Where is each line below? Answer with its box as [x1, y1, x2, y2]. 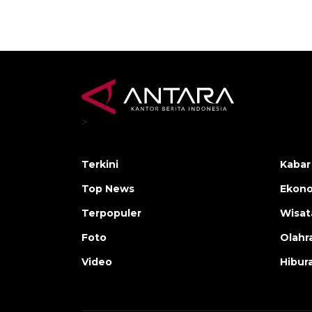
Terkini [81, 158, 118, 171]
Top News [81, 182, 134, 196]
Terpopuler [81, 207, 141, 220]
